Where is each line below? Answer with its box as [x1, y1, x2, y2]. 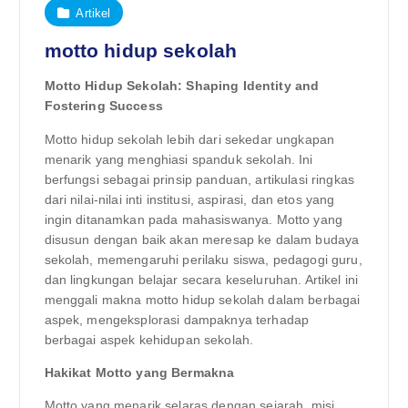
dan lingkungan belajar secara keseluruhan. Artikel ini [44, 271, 359, 287]
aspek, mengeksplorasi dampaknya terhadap [44, 311, 310, 327]
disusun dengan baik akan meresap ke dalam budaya [44, 231, 360, 247]
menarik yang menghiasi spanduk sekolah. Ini [44, 151, 313, 167]
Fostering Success [44, 98, 163, 114]
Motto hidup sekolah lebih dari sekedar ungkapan [44, 131, 335, 147]
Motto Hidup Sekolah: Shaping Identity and [44, 78, 320, 94]
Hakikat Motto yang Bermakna [44, 364, 235, 380]
